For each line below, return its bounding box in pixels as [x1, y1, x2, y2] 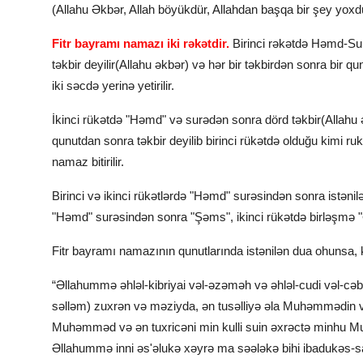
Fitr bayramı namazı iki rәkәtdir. [52, 36, 229, 51]
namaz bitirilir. [52, 155, 124, 169]
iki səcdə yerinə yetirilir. [52, 79, 174, 93]
